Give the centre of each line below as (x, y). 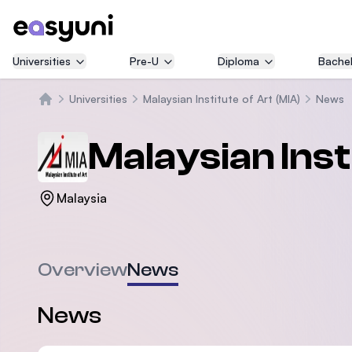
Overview (82, 270)
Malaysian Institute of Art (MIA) (222, 99)
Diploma (238, 61)
